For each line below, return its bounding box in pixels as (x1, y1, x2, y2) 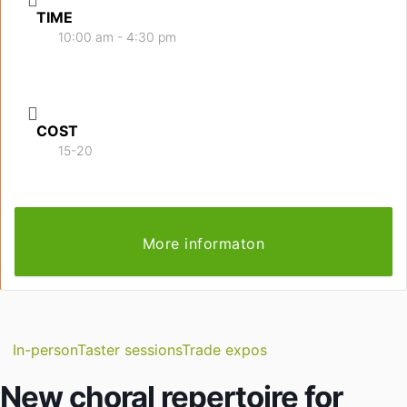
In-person (13, 341, 77, 359)
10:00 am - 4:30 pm (58, 28, 176, 45)
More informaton (142, 233, 265, 253)
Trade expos (182, 341, 267, 359)
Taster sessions (77, 341, 182, 359)
